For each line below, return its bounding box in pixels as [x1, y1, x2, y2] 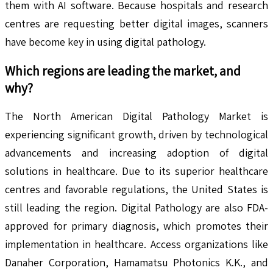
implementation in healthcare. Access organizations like [5, 237, 268, 252]
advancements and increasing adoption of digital [5, 146, 268, 160]
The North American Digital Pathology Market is [5, 109, 268, 124]
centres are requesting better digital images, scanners [5, 16, 268, 31]
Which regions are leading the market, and [5, 62, 241, 80]
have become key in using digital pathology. [5, 35, 206, 49]
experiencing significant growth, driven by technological [5, 127, 268, 142]
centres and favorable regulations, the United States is [5, 182, 268, 197]
